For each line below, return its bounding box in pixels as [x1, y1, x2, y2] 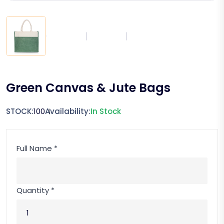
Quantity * [16, 185, 54, 195]
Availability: [45, 106, 90, 116]
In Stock [90, 106, 121, 116]
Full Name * [16, 143, 57, 153]
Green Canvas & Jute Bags [6, 79, 170, 96]
